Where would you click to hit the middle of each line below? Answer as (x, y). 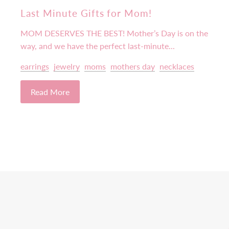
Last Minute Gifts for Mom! (86, 13)
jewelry (67, 66)
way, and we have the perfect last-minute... (98, 45)
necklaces (177, 66)
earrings (35, 66)
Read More (50, 91)
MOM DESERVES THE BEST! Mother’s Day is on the (114, 33)
